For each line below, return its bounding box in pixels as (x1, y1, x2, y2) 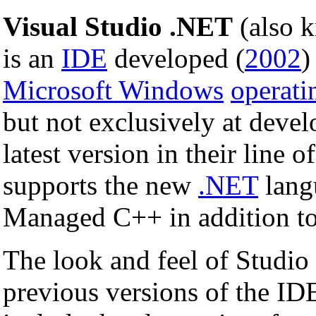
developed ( (107, 42, 245, 73)
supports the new (3, 169, 198, 200)
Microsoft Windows (3, 74, 224, 105)
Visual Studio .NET (3, 11, 233, 42)
